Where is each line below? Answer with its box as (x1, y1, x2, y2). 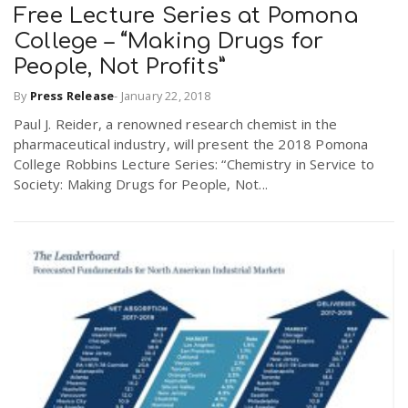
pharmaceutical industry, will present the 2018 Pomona (14, 135, 369, 154)
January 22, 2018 (120, 87, 210, 105)
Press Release (29, 87, 115, 105)
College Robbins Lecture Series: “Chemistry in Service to (14, 155, 375, 174)
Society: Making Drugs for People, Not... (14, 175, 268, 194)
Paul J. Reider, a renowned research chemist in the (14, 115, 338, 134)
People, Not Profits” (14, 54, 226, 79)
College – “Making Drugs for (14, 28, 324, 54)
